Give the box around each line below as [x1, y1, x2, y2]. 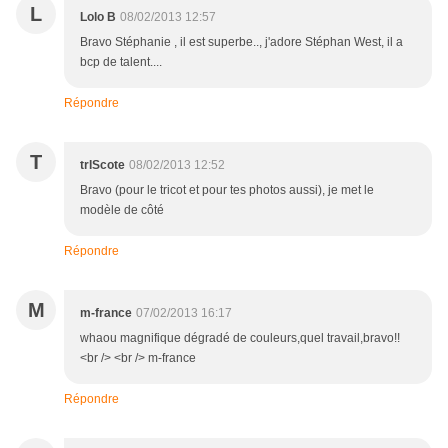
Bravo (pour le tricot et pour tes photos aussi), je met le [80, 183, 374, 198]
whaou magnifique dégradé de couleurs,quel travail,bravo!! [80, 331, 400, 346]
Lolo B [80, 10, 116, 25]
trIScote [80, 158, 125, 173]
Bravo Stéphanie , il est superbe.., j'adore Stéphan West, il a [80, 35, 403, 50]
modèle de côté [80, 203, 164, 218]
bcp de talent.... [80, 55, 162, 70]
